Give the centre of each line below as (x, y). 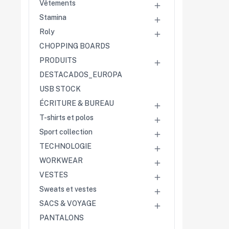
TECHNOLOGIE (65, 146)
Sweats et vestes (68, 189)
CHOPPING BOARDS (75, 46)
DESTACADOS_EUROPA (81, 75)
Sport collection (66, 132)
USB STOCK (60, 89)
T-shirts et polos (66, 118)
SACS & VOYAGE (68, 204)
